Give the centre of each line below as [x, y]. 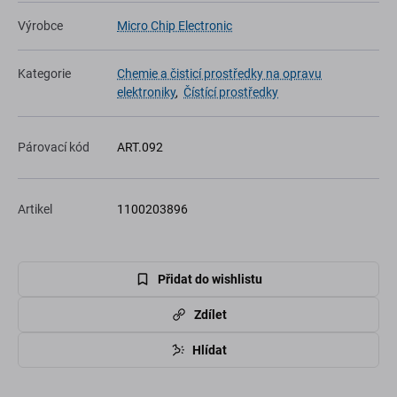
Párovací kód [54, 148]
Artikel [35, 210]
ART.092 [140, 148]
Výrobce [40, 26]
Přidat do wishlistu [210, 279]
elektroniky [146, 93]
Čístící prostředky [231, 93]
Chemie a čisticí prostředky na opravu [219, 74]
